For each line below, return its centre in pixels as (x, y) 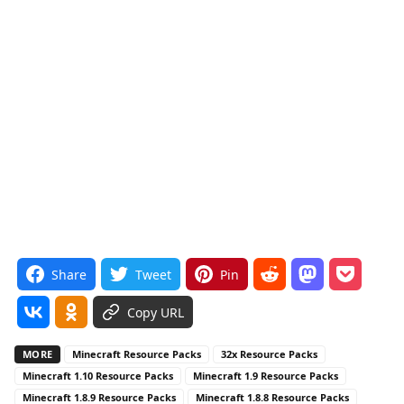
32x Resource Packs (270, 353)
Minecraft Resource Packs (137, 353)
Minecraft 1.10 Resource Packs (98, 375)
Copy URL (156, 312)
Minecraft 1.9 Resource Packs (266, 375)
